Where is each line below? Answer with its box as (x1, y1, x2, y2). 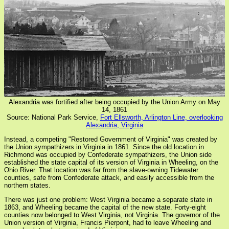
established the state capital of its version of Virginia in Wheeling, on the (4, 158, 218, 167)
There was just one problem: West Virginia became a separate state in (4, 196, 212, 204)
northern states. (4, 181, 51, 190)
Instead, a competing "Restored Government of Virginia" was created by (4, 135, 217, 144)
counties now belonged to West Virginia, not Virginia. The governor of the (4, 211, 220, 219)
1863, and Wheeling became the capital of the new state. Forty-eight (4, 203, 206, 212)
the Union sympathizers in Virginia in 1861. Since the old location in (4, 143, 204, 151)
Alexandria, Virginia (86, 121, 143, 129)
